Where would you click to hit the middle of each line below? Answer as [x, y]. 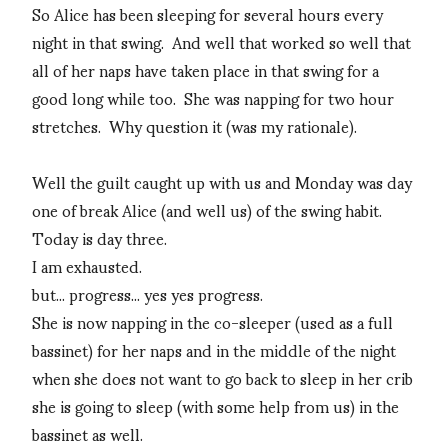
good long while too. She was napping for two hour [213, 98]
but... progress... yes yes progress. [147, 294]
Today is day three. [99, 238]
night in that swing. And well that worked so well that [221, 42]
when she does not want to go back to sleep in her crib [222, 378]
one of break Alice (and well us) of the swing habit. [207, 210]
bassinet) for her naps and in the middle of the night [214, 350]
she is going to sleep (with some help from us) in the [215, 406]
